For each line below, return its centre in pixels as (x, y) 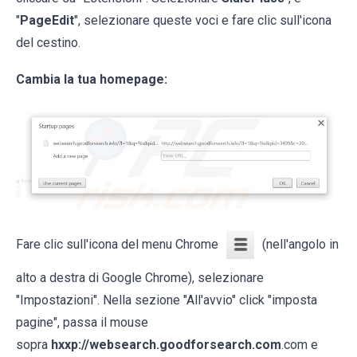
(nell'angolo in (300, 244)
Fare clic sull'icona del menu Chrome (117, 244)
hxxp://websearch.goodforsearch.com (166, 344)
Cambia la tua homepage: (92, 79)
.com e (300, 344)
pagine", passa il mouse (82, 322)
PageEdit (47, 20)
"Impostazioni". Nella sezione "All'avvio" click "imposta (167, 300)
